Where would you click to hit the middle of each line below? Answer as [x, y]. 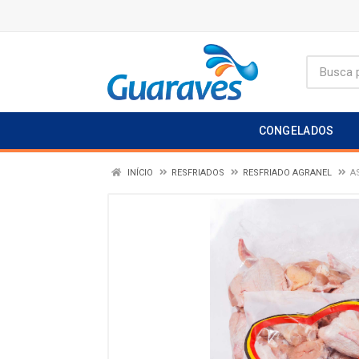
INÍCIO [139, 173]
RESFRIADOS [198, 173]
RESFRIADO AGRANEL [287, 173]
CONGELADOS [296, 131]
